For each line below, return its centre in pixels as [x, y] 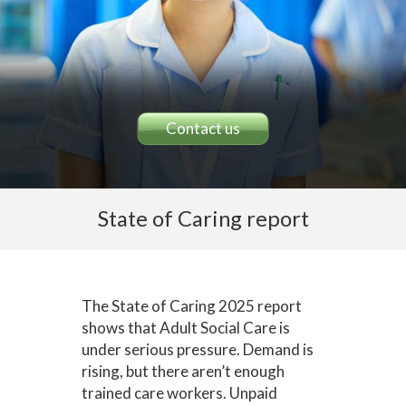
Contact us [203, 128]
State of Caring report [203, 218]
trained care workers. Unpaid [179, 393]
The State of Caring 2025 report [191, 306]
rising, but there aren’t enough [183, 371]
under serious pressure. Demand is [197, 349]
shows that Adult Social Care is [185, 328]
